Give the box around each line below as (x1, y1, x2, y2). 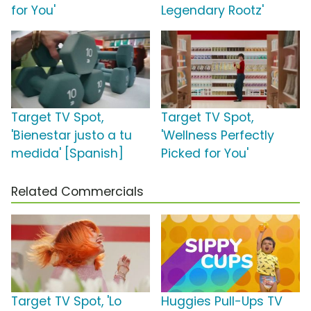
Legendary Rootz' (161, 2, 264, 19)
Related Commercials (11, 183, 144, 201)
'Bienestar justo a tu (11, 127, 132, 144)
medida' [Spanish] (11, 145, 124, 162)
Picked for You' (161, 145, 249, 162)
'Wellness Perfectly (161, 127, 274, 144)
